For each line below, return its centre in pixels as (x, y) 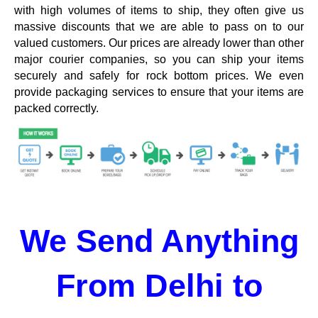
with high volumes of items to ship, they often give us (159, 10)
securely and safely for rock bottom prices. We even (159, 75)
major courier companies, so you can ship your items (159, 59)
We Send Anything (159, 241)
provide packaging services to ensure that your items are (159, 92)
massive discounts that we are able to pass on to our (159, 26)
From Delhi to (159, 285)
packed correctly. (56, 108)
